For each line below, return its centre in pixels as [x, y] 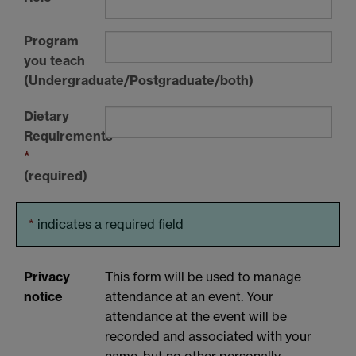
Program [51, 40]
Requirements [68, 135]
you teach [54, 60]
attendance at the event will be [196, 317]
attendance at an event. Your [189, 297]
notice [43, 297]
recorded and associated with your [208, 337]
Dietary [46, 116]
